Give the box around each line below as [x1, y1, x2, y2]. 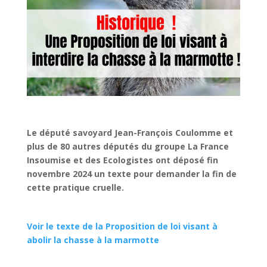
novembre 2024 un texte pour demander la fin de [26, 167, 237, 179]
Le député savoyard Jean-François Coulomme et [26, 126, 233, 138]
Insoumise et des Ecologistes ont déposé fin [26, 154, 218, 166]
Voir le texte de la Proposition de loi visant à [26, 220, 218, 232]
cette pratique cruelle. [26, 181, 124, 193]
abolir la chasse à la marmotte [26, 234, 159, 246]
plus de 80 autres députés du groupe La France [26, 140, 229, 152]
